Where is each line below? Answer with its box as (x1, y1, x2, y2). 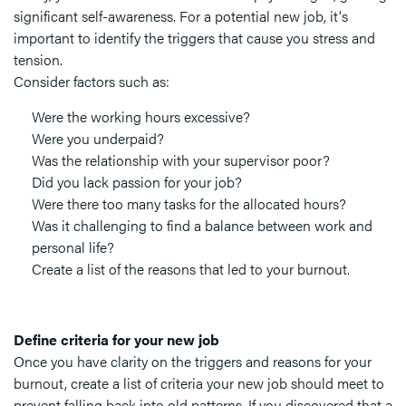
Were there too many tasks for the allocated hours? (32, 193, 346, 215)
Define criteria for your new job (14, 329, 219, 351)
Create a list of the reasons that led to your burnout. (32, 258, 350, 280)
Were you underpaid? (32, 128, 164, 150)
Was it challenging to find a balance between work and (32, 215, 372, 237)
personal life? (32, 237, 114, 258)
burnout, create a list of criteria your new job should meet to (14, 372, 384, 394)
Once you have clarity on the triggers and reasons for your (14, 351, 372, 372)
